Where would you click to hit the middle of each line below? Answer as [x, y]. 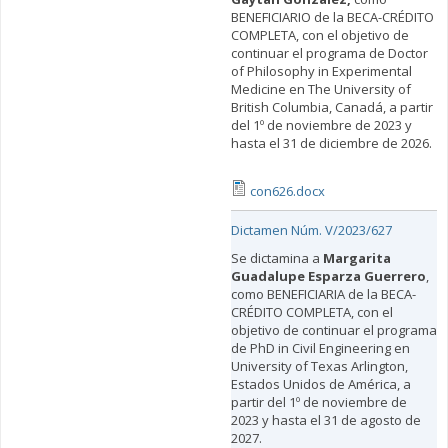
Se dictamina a [276, 258]
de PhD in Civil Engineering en [320, 348]
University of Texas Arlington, [319, 366]
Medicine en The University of [320, 89]
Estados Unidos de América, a [320, 384]
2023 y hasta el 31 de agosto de [325, 420]
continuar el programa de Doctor [329, 53]
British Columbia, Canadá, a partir [331, 107]
